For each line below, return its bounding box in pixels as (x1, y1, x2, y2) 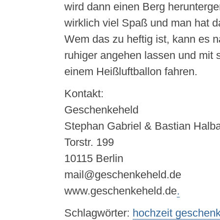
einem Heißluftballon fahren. (64, 65, 197, 78)
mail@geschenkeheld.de (64, 168, 181, 181)
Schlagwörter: (64, 207, 133, 219)
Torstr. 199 (64, 136, 114, 148)
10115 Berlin (64, 152, 123, 165)
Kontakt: (64, 87, 104, 100)
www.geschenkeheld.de (64, 185, 177, 197)
